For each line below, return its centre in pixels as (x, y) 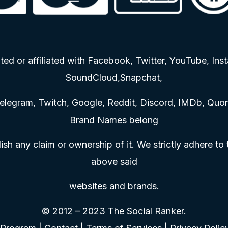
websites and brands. (114, 186)
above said (114, 161)
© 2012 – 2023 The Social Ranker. (114, 211)
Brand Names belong (114, 120)
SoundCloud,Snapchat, (114, 78)
